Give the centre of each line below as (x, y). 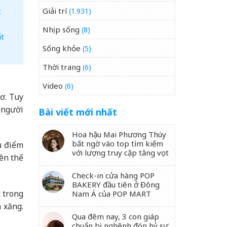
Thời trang (62, 67)
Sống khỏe (62, 48)
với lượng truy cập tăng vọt (120, 153)
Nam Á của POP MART (111, 194)
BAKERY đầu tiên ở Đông (116, 184)
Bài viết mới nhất (78, 112)
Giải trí (55, 11)
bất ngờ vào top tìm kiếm (118, 143)
